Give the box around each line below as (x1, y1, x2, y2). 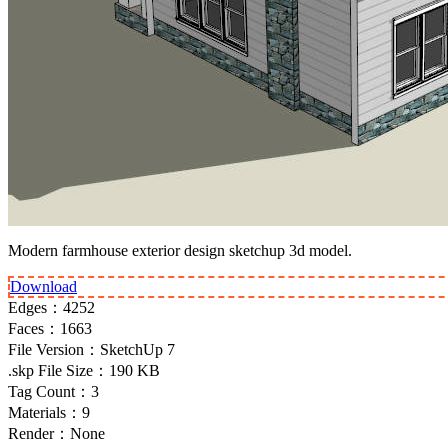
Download (10, 277, 77, 295)
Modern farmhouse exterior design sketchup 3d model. (8, 241, 352, 259)
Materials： (8, 403, 82, 421)
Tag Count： (8, 382, 91, 400)
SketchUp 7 (100, 340, 175, 358)
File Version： (8, 340, 100, 358)
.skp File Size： (8, 361, 109, 379)
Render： (8, 424, 70, 442)
